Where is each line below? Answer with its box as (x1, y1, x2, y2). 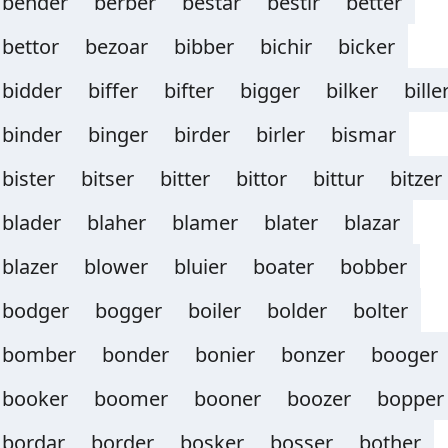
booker (2, 385, 68, 412)
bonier (195, 341, 255, 368)
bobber (340, 253, 407, 280)
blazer (2, 253, 58, 280)
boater (253, 253, 314, 280)
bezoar (85, 33, 148, 60)
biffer (88, 77, 138, 104)
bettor (2, 33, 59, 60)
